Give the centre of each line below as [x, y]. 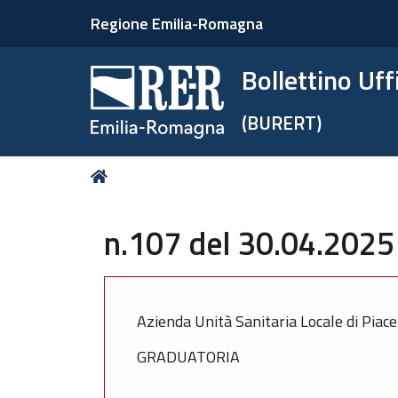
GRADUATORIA [188, 357]
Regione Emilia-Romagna [177, 24]
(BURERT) [282, 123]
